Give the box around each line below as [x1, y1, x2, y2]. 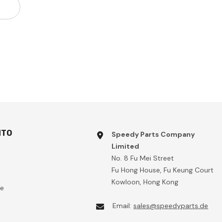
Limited [111, 142, 139, 151]
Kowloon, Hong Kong [111, 177, 178, 187]
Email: [112, 201, 134, 211]
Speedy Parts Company [111, 130, 195, 139]
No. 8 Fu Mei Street [111, 154, 174, 163]
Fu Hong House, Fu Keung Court [111, 166, 214, 175]
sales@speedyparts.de [133, 201, 209, 211]
